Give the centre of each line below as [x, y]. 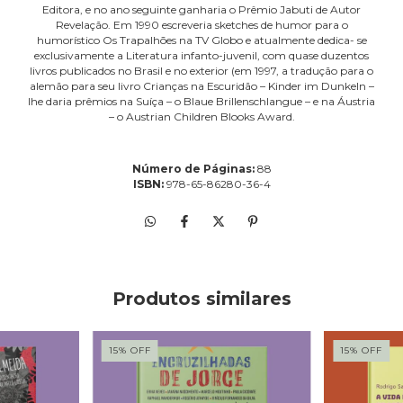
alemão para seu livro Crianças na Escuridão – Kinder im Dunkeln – [201, 86]
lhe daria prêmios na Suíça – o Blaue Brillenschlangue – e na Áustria [201, 102]
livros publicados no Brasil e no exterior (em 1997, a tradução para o [201, 71]
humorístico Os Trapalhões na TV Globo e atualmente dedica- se [201, 40]
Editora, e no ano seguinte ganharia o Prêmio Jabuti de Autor [201, 10]
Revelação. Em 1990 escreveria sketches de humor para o [201, 25]
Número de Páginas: [194, 169]
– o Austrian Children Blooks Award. [201, 117]
